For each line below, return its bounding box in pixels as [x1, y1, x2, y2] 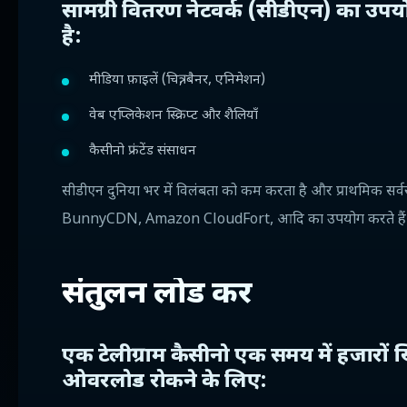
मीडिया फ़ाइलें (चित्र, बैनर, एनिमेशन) [89, 72, 265, 89]
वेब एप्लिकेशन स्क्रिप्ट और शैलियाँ [89, 107, 258, 124]
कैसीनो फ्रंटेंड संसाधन [89, 143, 196, 160]
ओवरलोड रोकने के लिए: [62, 368, 267, 395]
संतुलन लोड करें [62, 275, 252, 315]
